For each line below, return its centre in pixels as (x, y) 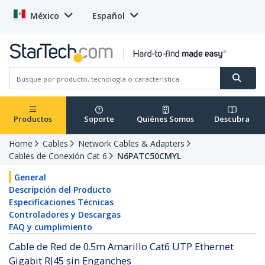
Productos (33, 119)
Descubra (232, 119)
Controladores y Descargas (65, 215)
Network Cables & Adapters (131, 144)
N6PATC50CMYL (149, 156)
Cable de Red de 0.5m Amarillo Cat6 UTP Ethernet (121, 247)
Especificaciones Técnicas (61, 202)
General (30, 177)
